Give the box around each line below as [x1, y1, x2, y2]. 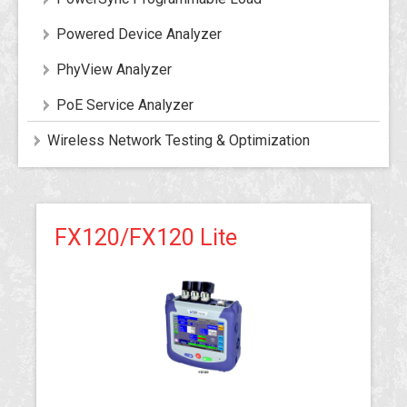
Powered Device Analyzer [56, 25, 222, 43]
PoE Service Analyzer [56, 96, 194, 114]
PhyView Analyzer [56, 61, 172, 78]
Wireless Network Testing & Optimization [47, 132, 310, 149]
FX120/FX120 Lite [55, 224, 237, 251]
